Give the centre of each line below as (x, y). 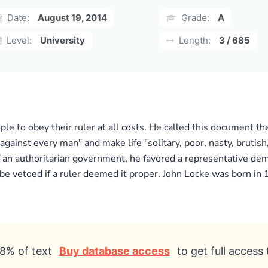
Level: (18, 40)
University (63, 40)
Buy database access (114, 251)
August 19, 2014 (72, 18)
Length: (194, 40)
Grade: (194, 18)
